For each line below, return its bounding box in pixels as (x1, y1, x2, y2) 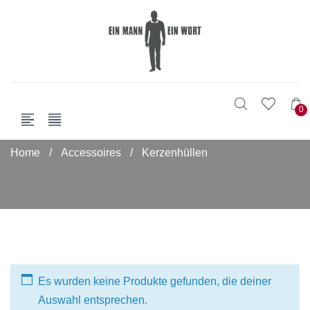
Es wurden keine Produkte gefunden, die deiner (38, 275, 271, 287)
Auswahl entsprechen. (38, 294, 147, 306)
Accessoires (61, 147, 121, 158)
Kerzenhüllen (142, 147, 208, 158)
